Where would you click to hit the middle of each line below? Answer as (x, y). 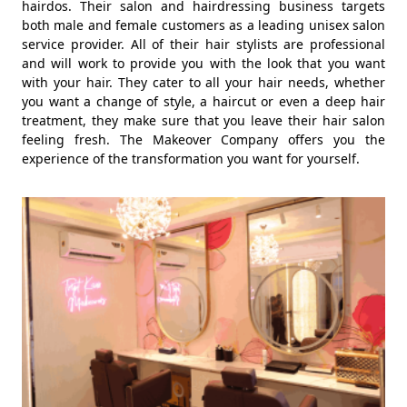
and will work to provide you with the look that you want (203, 63)
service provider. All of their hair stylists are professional (203, 44)
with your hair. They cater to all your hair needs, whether (203, 82)
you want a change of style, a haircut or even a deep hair (203, 101)
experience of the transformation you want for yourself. (191, 159)
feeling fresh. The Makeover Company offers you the (203, 139)
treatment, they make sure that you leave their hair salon (203, 120)
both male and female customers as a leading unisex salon (203, 25)
